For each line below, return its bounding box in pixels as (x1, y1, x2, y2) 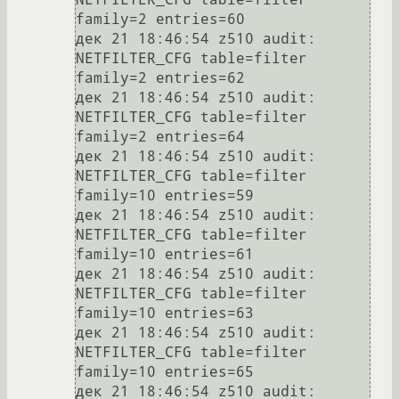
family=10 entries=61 (76, 246, 254, 264)
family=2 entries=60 (76, 11, 245, 28)
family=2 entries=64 (76, 128, 245, 146)
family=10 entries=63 (76, 305, 254, 322)
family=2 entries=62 (76, 69, 245, 87)
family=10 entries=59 (76, 187, 254, 205)
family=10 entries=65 (76, 363, 254, 381)
